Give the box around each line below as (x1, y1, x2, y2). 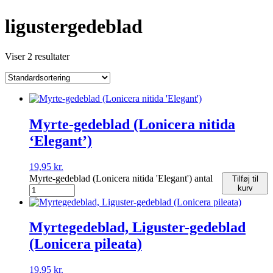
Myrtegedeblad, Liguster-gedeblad (29, 219, 246, 236)
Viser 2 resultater (5, 51, 69, 62)
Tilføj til (232, 174, 258, 183)
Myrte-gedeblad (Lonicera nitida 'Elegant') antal (29, 172, 213, 183)
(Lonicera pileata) (29, 236, 142, 252)
